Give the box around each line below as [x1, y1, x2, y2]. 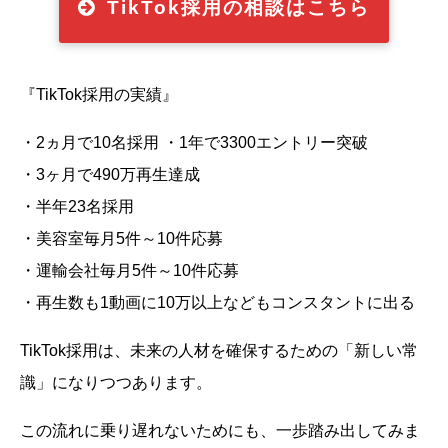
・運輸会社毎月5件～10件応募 [20, 261, 239, 278]
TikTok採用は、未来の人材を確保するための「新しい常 [20, 341, 418, 358]
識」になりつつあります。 [20, 373, 212, 390]
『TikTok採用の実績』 [20, 85, 178, 102]
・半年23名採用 [20, 197, 134, 214]
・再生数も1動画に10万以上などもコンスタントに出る [20, 293, 415, 310]
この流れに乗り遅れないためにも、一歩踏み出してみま [20, 421, 420, 438]
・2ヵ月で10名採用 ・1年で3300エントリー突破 [20, 133, 368, 150]
